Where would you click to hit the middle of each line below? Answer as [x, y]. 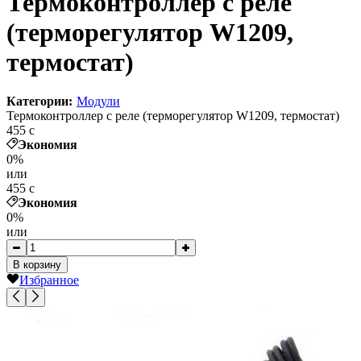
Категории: [39, 102]
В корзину [37, 265]
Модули [98, 102]
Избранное [49, 280]
